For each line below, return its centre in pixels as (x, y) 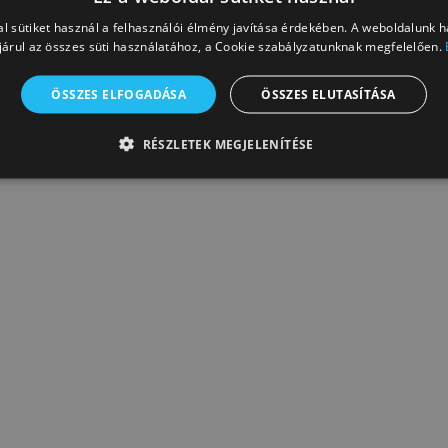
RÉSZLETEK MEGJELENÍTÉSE (228, 144)
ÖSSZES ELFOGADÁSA (119, 94)
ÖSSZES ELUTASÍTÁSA (328, 94)
